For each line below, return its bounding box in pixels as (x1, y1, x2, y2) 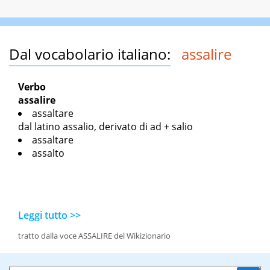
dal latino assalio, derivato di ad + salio (18, 120, 193, 134)
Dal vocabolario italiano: (9, 44, 171, 64)
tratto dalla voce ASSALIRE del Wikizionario (18, 230, 171, 242)
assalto (32, 146, 64, 160)
